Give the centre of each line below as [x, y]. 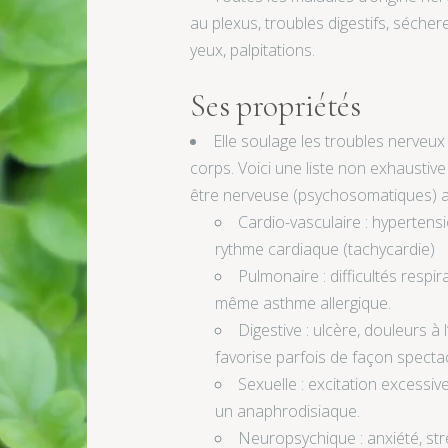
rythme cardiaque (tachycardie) [325, 249]
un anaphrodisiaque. [288, 411]
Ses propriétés [275, 106]
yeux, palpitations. [253, 50]
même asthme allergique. [303, 303]
